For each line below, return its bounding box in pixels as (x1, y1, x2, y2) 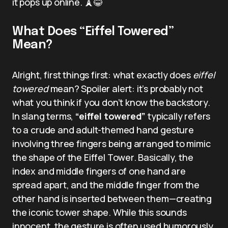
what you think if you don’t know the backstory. (12, 96, 210, 108)
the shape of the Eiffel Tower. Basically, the (12, 151, 193, 163)
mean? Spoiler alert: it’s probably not (48, 82, 203, 95)
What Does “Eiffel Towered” (12, 25, 174, 38)
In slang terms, (12, 109, 76, 122)
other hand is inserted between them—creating (12, 192, 212, 205)
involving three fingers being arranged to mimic (12, 137, 211, 150)
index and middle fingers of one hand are (12, 164, 186, 177)
